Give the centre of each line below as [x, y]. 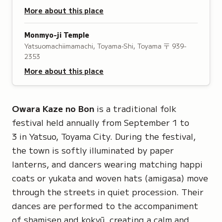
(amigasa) [165, 178]
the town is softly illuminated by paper [93, 150]
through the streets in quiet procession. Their [108, 192]
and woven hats [110, 178]
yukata [62, 178]
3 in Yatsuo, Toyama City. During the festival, [104, 136]
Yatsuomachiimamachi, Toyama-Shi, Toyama [93, 46]
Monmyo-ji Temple [57, 35]
